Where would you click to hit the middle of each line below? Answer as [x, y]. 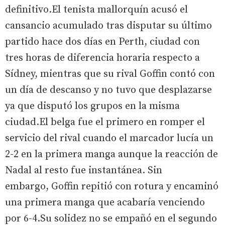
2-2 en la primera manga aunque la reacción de [111, 154]
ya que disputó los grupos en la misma [92, 106]
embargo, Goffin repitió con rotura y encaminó [112, 186]
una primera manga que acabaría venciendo [105, 202]
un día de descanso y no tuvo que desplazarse [108, 90]
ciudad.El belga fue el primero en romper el [105, 122]
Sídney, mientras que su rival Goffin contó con [110, 74]
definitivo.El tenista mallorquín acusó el [96, 10]
